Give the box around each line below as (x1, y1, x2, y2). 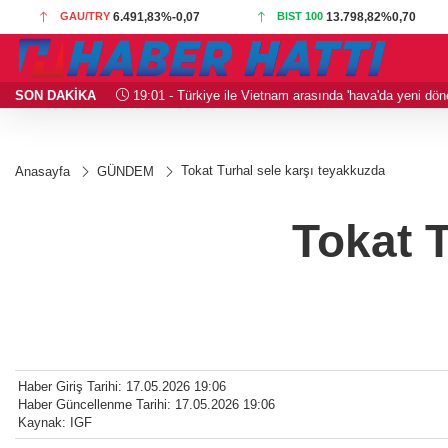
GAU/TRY (60, 10, 111, 22)
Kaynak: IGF (18, 415, 92, 431)
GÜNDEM (97, 164, 154, 179)
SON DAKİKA (15, 87, 96, 103)
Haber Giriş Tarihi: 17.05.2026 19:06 (18, 379, 226, 395)
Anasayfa (15, 164, 70, 179)
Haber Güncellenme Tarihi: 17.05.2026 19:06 (18, 397, 275, 413)
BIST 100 (277, 10, 324, 22)
